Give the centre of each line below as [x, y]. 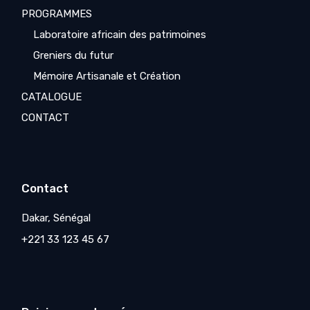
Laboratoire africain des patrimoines [120, 35]
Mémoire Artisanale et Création [107, 76]
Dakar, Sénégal [56, 218]
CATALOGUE [52, 97]
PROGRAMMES [57, 14]
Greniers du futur [74, 55]
